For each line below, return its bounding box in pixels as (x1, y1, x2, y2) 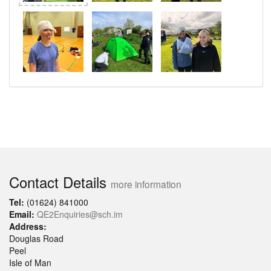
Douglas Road (9, 232, 64, 245)
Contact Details (9, 171, 111, 193)
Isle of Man (9, 256, 51, 269)
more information (111, 177, 181, 191)
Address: (9, 220, 47, 233)
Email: (9, 208, 34, 221)
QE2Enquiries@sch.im (37, 208, 123, 221)
